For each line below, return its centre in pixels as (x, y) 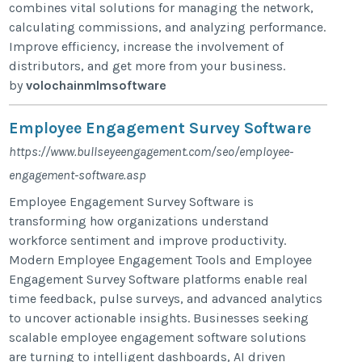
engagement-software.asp (78, 175)
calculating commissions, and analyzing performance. (168, 27)
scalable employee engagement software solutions (158, 337)
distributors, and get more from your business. (147, 65)
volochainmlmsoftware (97, 85)
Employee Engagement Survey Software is (132, 201)
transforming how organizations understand (139, 221)
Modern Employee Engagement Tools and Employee (161, 259)
